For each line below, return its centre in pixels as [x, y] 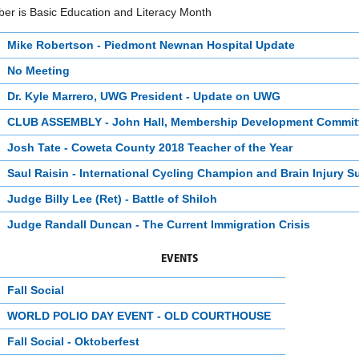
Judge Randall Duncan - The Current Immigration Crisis [159, 224]
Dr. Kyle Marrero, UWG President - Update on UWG [144, 96]
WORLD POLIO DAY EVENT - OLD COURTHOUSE [139, 315]
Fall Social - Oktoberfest [73, 341]
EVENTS [179, 259]
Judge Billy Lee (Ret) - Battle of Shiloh [112, 198]
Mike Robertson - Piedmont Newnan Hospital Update [151, 44]
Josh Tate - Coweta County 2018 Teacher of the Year [150, 147]
